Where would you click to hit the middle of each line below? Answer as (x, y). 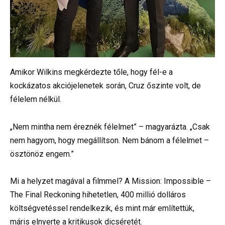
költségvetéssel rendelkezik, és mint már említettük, (102, 208)
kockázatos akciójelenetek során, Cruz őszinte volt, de (105, 86)
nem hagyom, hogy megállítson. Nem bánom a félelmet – (109, 140)
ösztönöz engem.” (42, 154)
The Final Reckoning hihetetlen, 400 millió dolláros (98, 194)
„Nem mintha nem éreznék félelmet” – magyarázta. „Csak (110, 127)
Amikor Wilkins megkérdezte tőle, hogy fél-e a (91, 72)
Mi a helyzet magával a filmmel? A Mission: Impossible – (110, 181)
